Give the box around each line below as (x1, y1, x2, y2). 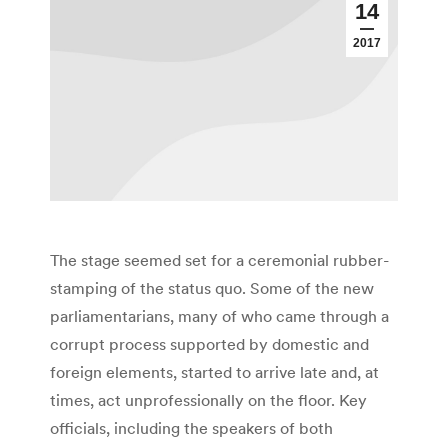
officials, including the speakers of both (50, 418, 333, 439)
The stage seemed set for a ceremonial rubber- (50, 250, 389, 271)
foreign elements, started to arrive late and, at (50, 362, 379, 383)
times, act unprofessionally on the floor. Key (50, 390, 367, 411)
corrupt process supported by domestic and (50, 334, 369, 355)
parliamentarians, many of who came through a (50, 306, 389, 327)
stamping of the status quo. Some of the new (50, 278, 374, 299)
